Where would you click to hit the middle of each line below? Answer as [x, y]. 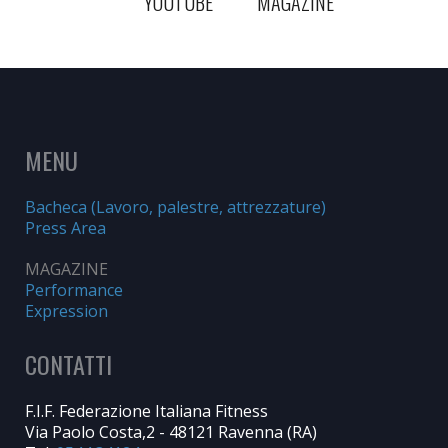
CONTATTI [68, 363]
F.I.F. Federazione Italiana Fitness [146, 410]
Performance [74, 289]
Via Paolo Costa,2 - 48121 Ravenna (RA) [171, 431]
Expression [66, 310]
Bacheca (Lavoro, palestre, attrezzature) [175, 206]
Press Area [65, 227]
